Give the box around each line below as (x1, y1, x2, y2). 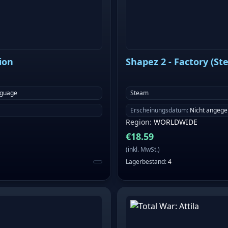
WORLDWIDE (154, 117, 197, 127)
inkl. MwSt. (128, 145, 158, 154)
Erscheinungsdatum (130, 106, 187, 115)
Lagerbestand (126, 157, 165, 166)
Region (126, 117, 150, 127)
